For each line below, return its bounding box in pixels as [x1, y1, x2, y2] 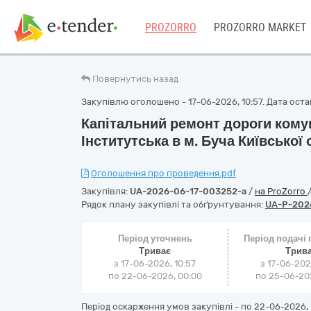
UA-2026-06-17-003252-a [130, 186, 246, 196]
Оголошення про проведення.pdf [91, 168, 236, 178]
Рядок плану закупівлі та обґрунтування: [81, 199, 265, 210]
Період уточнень [117, 233, 192, 244]
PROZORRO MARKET [214, 21, 306, 34]
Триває [139, 246, 171, 256]
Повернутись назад [92, 74, 178, 84]
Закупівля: [81, 186, 130, 196]
